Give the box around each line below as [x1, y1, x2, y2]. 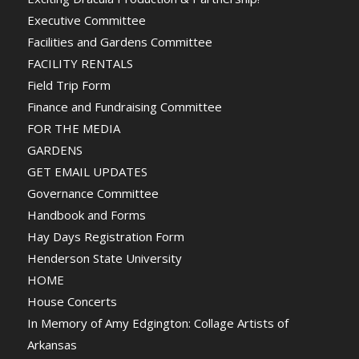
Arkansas [26, 336, 77, 353]
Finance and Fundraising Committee [26, 98, 222, 115]
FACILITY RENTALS [26, 54, 133, 71]
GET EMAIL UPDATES [26, 163, 147, 179]
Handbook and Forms [26, 206, 146, 223]
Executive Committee [26, 11, 146, 28]
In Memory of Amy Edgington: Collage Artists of [26, 314, 288, 331]
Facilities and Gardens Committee [26, 33, 212, 50]
